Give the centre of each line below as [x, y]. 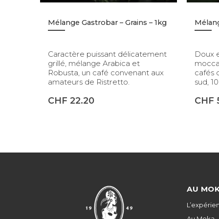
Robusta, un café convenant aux [106, 72]
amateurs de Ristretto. [89, 82]
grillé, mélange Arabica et [94, 63]
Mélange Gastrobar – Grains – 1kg [107, 22]
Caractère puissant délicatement [107, 54]
